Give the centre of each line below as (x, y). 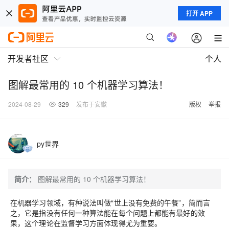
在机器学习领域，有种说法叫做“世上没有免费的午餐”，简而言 (110, 202)
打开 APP (199, 13)
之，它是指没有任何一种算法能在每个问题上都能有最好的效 (108, 213)
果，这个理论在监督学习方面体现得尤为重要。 (86, 223)
